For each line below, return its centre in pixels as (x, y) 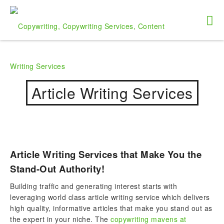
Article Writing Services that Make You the (106, 154)
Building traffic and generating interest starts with (93, 186)
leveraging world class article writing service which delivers (110, 197)
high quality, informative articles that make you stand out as (111, 208)
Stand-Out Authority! (57, 169)
